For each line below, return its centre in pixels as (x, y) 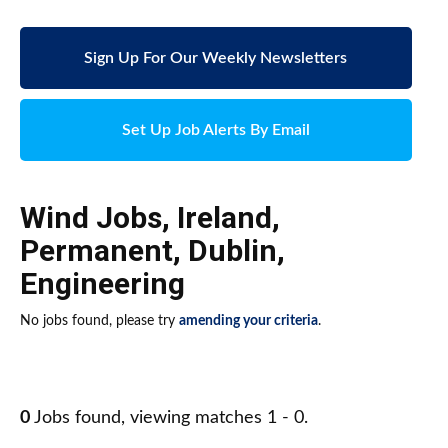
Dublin (232, 251)
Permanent (96, 251)
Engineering (102, 284)
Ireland (224, 218)
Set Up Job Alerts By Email (215, 130)
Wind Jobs (91, 218)
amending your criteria (248, 321)
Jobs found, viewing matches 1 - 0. (169, 418)
